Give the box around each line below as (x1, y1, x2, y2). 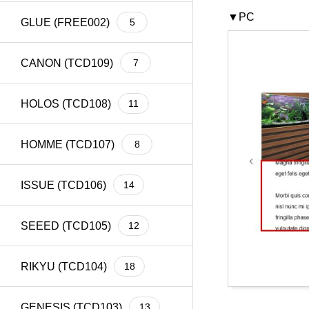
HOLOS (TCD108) (21, 97, 111, 110)
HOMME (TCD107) (21, 138, 114, 150)
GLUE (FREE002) (21, 16, 110, 28)
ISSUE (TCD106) (21, 179, 106, 191)
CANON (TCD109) (21, 57, 113, 69)
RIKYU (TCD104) (21, 260, 107, 272)
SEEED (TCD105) (21, 219, 111, 232)
